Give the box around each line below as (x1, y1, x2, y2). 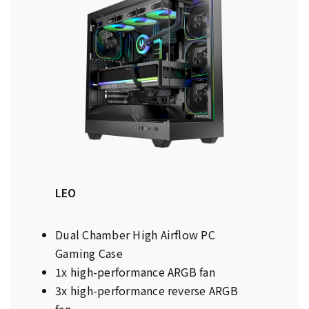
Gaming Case (55, 244, 123, 261)
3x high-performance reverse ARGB (55, 281, 238, 299)
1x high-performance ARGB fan (55, 263, 215, 280)
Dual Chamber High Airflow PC (55, 226, 215, 243)
